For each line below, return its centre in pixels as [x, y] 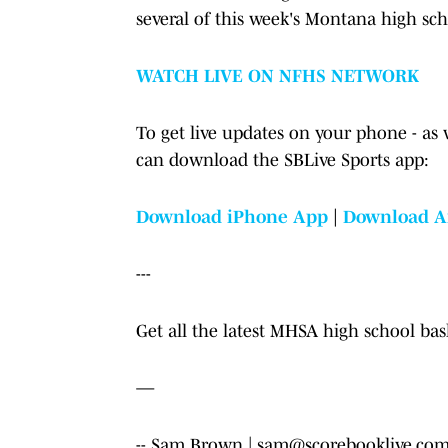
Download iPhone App [232, 216]
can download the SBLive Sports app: [282, 159]
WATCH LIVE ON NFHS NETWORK [277, 75]
